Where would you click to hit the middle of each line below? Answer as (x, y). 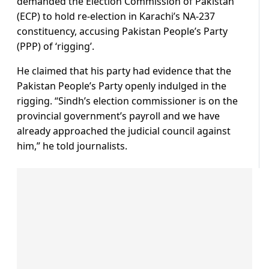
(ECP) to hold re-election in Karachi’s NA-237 (116, 17)
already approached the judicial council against (124, 131)
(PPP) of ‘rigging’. (56, 47)
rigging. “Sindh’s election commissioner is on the (127, 101)
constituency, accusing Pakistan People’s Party (122, 32)
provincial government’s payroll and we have (118, 116)
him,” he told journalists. (72, 146)
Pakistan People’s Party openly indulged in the (122, 86)
